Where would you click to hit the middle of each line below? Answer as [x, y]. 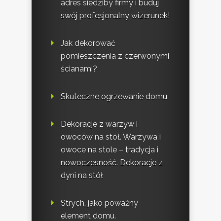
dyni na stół [82, 176]
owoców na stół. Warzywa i [111, 137]
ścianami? [79, 69]
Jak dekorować [88, 43]
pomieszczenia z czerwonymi [115, 56]
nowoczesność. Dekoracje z [112, 163]
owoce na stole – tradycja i [110, 150]
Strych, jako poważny [99, 203]
